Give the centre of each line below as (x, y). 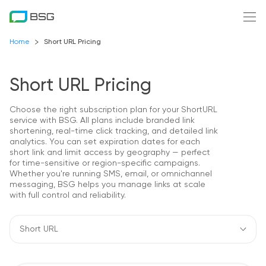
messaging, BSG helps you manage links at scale (107, 185)
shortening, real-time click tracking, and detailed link (114, 131)
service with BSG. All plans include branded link (102, 121)
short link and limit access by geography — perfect (110, 153)
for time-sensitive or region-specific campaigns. (105, 163)
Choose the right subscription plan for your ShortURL (113, 110)
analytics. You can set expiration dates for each (105, 142)
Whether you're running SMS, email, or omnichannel (111, 174)
